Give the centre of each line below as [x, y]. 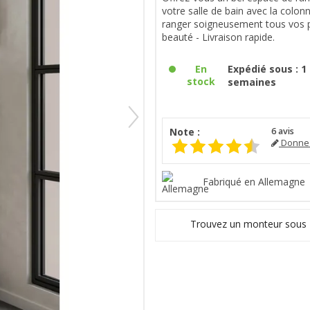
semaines [252, 82]
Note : [185, 131]
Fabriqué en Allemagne [254, 181]
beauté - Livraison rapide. [218, 37]
